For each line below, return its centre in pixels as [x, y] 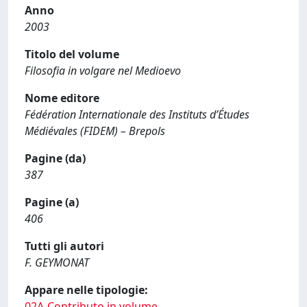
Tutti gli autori [64, 246]
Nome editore [62, 98]
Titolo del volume [72, 54]
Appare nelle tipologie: [86, 290]
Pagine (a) [52, 202]
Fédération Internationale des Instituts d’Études [137, 114]
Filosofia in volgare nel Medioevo [103, 71]
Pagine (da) [55, 158]
